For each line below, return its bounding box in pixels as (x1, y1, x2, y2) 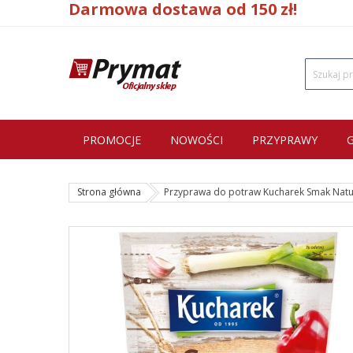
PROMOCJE (83, 132, 141, 147)
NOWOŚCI (170, 132, 223, 147)
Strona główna (77, 185, 141, 199)
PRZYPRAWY (252, 132, 318, 147)
